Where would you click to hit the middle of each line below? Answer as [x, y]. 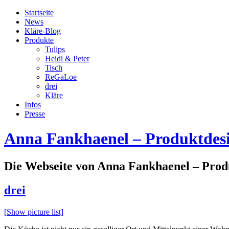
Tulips [55, 49]
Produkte [39, 40]
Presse [35, 114]
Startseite [39, 13]
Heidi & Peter [67, 59]
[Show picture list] [34, 212]
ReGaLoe [61, 77]
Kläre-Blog [43, 31]
